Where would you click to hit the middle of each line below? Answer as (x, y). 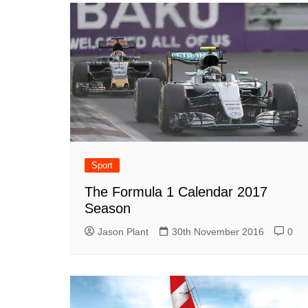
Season (108, 209)
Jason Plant (123, 232)
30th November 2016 (218, 232)
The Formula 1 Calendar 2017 (176, 192)
